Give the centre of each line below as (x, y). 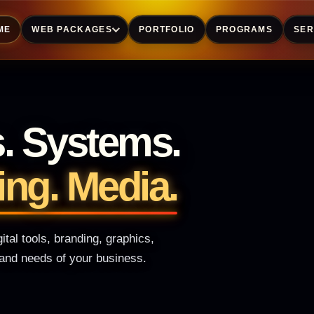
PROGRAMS (244, 29)
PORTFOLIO (166, 29)
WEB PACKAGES (72, 29)
